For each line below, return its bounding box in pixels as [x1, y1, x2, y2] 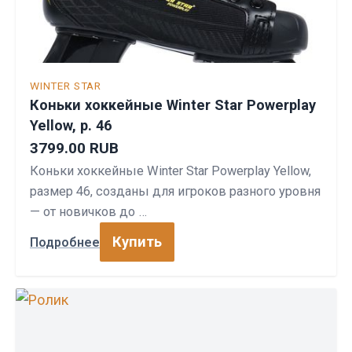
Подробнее [30, 234, 100, 250]
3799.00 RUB [30, 139, 119, 157]
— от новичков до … [30, 204, 147, 219]
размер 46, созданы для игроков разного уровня [30, 184, 321, 199]
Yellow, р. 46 [30, 117, 112, 134]
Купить [112, 233, 162, 250]
